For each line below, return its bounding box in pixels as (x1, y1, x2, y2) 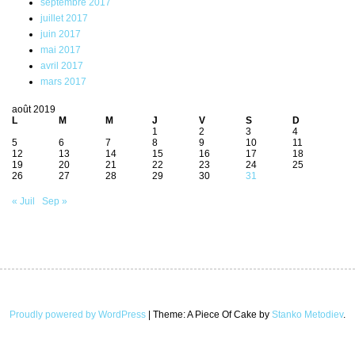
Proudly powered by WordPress (10, 309, 146, 321)
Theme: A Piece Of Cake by (153, 309, 272, 321)
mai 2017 (40, 44, 81, 56)
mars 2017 (40, 76, 86, 88)
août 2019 (12, 104, 55, 116)
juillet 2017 (40, 13, 88, 25)
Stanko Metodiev (272, 309, 343, 321)
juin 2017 (40, 29, 81, 40)
